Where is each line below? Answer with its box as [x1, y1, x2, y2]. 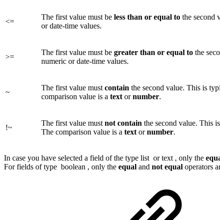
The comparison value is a [41, 127, 124, 136]
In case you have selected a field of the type [4, 153, 140, 162]
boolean [61, 162, 85, 171]
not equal [152, 162, 183, 171]
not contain [103, 118, 142, 127]
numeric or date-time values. [41, 56, 129, 65]
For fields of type [4, 162, 61, 171]
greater [114, 48, 138, 56]
